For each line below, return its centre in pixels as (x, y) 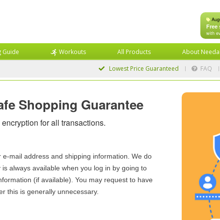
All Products (134, 52)
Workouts (72, 52)
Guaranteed (162, 69)
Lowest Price (126, 69)
